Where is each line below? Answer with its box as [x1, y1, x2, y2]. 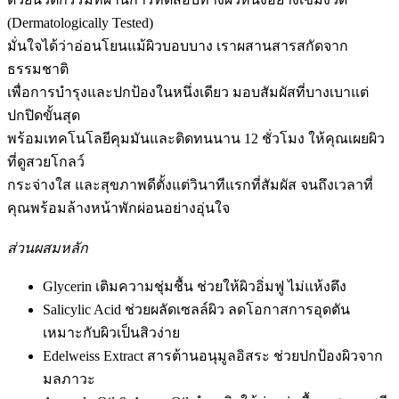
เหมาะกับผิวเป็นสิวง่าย [43, 324, 180, 340]
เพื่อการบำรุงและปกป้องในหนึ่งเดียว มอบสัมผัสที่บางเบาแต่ [7, 85, 369, 101]
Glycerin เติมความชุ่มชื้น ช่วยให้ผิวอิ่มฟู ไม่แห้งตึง [43, 278, 346, 294]
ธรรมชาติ [7, 61, 69, 77]
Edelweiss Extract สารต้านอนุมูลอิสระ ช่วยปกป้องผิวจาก [43, 347, 383, 363]
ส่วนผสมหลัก [7, 239, 88, 256]
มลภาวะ [43, 370, 95, 387]
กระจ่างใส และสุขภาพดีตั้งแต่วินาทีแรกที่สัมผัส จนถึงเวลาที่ [7, 177, 373, 193]
